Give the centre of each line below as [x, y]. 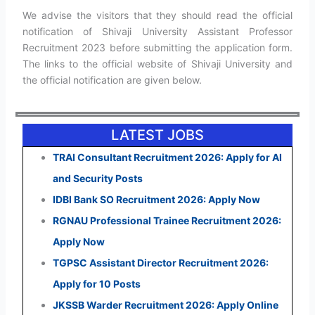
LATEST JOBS [157, 135]
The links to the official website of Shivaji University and [157, 64]
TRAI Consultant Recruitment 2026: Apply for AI [167, 157]
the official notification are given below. [112, 80]
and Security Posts [97, 178]
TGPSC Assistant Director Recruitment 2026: [160, 262]
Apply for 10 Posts [96, 283]
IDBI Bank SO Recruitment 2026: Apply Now [156, 199]
